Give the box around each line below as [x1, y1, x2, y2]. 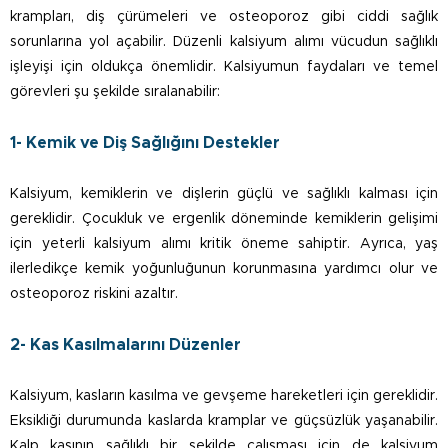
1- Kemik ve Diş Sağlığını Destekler [10, 135, 280, 152]
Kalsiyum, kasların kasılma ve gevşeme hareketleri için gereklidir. [10, 389, 438, 404]
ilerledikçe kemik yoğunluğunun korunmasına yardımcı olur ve [10, 262, 438, 277]
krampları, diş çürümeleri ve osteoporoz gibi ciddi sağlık [10, 10, 438, 25]
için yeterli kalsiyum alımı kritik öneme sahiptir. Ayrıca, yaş [10, 237, 438, 252]
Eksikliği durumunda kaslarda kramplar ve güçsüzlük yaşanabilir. [10, 414, 438, 429]
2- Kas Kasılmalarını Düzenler [10, 337, 241, 354]
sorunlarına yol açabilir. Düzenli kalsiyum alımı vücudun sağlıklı [10, 35, 438, 50]
